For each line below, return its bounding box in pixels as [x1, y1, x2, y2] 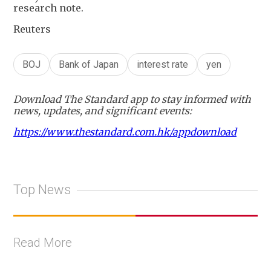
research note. [13, 1, 83, 14]
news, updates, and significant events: [13, 104, 192, 117]
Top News [13, 182, 71, 198]
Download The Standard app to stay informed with [13, 93, 251, 105]
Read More [13, 235, 72, 250]
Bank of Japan [59, 58, 119, 70]
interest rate [137, 58, 188, 70]
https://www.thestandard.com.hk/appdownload [13, 125, 237, 138]
